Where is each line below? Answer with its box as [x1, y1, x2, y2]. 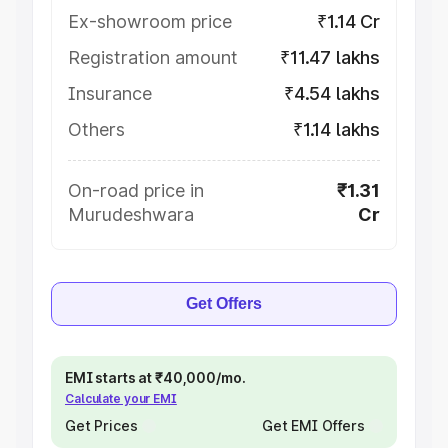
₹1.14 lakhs [292, 119, 380, 140]
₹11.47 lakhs [280, 47, 380, 68]
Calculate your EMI [65, 391, 177, 406]
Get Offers [186, 295, 262, 312]
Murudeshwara [68, 204, 194, 225]
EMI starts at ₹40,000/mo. [65, 369, 246, 386]
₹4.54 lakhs [283, 83, 380, 104]
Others [68, 119, 125, 140]
